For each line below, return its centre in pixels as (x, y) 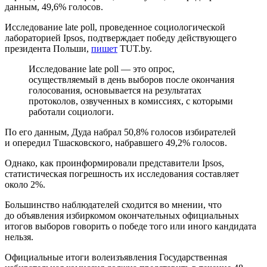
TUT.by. (135, 48)
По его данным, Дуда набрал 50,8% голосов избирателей (120, 132)
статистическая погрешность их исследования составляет (122, 173)
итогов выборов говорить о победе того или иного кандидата (131, 226)
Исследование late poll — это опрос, (102, 69)
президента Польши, (48, 48)
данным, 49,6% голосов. (54, 7)
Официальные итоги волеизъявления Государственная (116, 257)
